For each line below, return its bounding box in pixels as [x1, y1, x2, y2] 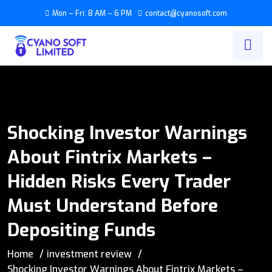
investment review [47, 248, 132, 261]
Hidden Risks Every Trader [7, 169, 231, 194]
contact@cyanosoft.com [145, 8, 227, 18]
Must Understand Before [7, 193, 218, 218]
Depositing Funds [7, 217, 155, 242]
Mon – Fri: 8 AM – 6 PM [52, 8, 132, 18]
